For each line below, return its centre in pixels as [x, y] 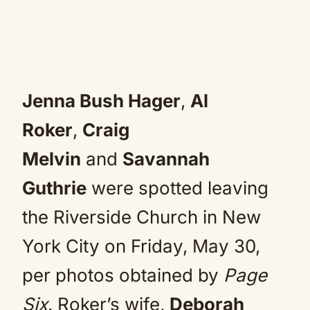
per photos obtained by [123, 275]
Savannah [166, 159]
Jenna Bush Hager [101, 101]
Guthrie [54, 188]
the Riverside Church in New [142, 217]
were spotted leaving [177, 188]
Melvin [52, 159]
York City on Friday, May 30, [141, 246]
